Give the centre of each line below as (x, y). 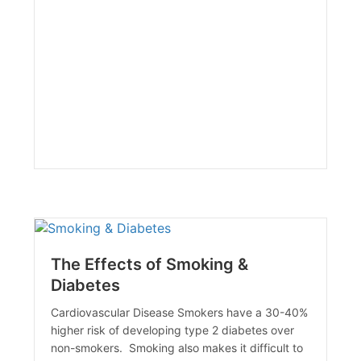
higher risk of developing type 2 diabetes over (173, 330)
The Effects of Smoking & (150, 265)
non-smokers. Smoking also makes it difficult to (177, 348)
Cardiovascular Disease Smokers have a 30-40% (180, 313)
